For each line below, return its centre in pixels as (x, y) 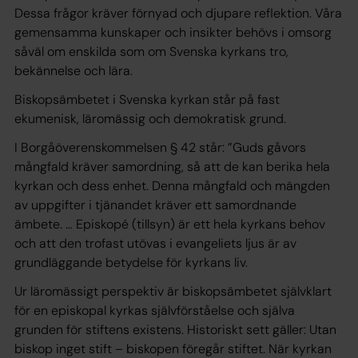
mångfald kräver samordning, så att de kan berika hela (172, 166)
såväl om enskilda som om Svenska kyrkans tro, (151, 51)
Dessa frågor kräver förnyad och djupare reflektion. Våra (178, 13)
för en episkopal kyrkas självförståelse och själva (155, 310)
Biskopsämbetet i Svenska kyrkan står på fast (147, 99)
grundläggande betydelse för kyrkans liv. (133, 262)
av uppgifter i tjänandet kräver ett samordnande (155, 205)
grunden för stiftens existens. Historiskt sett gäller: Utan (175, 329)
